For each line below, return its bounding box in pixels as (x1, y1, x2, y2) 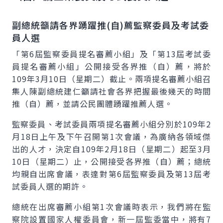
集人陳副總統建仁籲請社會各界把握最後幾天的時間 (12, 85, 211, 97)
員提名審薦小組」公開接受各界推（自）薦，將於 (12, 60, 211, 72)
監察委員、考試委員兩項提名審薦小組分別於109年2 (12, 118, 211, 130)
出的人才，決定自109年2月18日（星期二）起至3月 (12, 143, 211, 155)
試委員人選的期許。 (12, 180, 88, 192)
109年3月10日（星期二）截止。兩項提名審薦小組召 (12, 73, 211, 85)
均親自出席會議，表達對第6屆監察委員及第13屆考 (12, 168, 211, 180)
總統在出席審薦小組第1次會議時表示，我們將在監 (12, 201, 211, 213)
